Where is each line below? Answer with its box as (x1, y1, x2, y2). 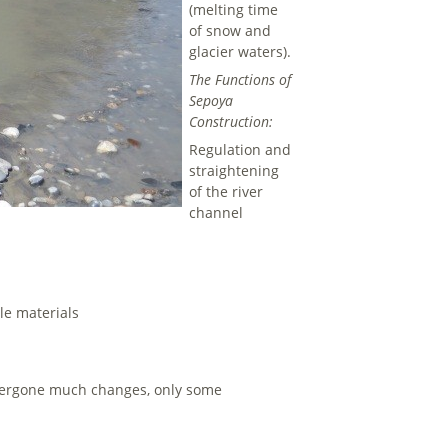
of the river (189, 182, 264, 202)
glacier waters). (189, 42, 292, 62)
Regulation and (189, 140, 292, 160)
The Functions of (189, 70, 292, 90)
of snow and (189, 21, 272, 41)
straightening (189, 161, 280, 181)
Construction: (189, 112, 274, 132)
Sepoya (189, 91, 234, 111)
